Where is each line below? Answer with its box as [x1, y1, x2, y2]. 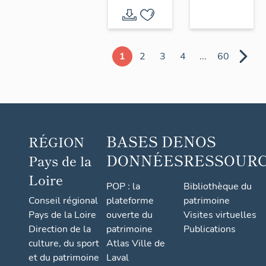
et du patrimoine [28, 251, 99, 264]
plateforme [106, 194, 154, 207]
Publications [183, 223, 236, 236]
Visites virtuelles [183, 208, 256, 221]
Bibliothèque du [183, 180, 252, 193]
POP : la [106, 180, 140, 193]
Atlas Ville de [106, 237, 165, 250]
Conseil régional [28, 194, 98, 207]
